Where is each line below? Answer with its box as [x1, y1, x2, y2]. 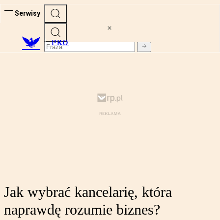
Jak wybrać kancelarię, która [4, 184, 172, 200]
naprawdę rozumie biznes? [4, 201, 160, 218]
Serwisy [15, 9, 40, 17]
